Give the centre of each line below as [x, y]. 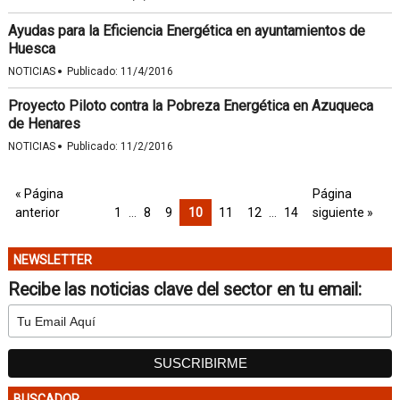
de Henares [44, 124]
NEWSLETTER [52, 260]
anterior [37, 212]
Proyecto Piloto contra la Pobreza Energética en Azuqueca [190, 106]
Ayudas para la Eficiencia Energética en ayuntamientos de [186, 31]
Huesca [31, 49]
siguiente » [342, 212]
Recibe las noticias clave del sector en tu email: [184, 290]
